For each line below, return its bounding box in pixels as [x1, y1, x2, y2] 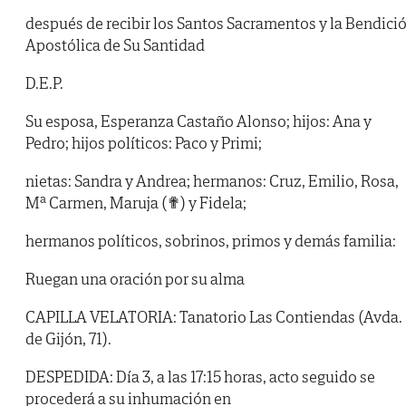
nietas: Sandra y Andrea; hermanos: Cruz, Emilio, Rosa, [25, 170, 399, 192]
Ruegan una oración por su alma [25, 268, 245, 290]
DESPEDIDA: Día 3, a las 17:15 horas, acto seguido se [25, 366, 375, 388]
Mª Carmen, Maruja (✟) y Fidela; [25, 192, 246, 214]
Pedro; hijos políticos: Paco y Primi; [25, 132, 262, 154]
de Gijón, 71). [25, 328, 111, 350]
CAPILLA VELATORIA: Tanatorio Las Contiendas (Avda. [25, 306, 402, 328]
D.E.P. [25, 72, 63, 94]
